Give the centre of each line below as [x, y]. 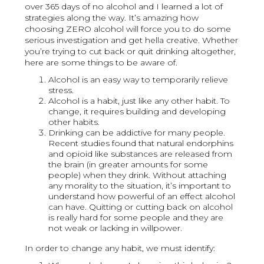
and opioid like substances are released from [141, 154]
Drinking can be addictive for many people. [137, 133]
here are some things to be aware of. [101, 63]
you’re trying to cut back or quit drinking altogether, [131, 52]
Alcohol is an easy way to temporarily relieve [138, 80]
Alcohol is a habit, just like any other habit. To [139, 101]
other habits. [74, 122]
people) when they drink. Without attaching [138, 175]
